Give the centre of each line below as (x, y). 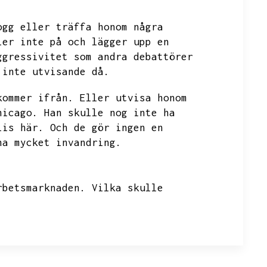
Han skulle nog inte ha (110, 113)
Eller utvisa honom (133, 98)
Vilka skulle (128, 188)
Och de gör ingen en (107, 128)
